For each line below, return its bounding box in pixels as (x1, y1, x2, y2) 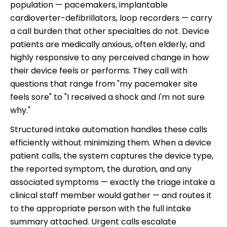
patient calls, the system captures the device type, (10, 149, 213, 162)
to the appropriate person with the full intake (10, 202, 191, 214)
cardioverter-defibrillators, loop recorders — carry (10, 12, 212, 24)
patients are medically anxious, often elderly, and (10, 38, 205, 50)
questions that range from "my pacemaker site (10, 78, 198, 90)
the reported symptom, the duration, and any (10, 163, 192, 175)
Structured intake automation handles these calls (10, 123, 207, 135)
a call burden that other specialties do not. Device (10, 25, 209, 37)
